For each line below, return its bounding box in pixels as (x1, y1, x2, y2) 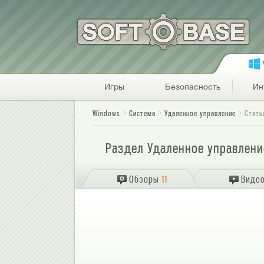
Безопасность (165, 82, 221, 91)
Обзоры (128, 173, 159, 185)
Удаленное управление (164, 109, 236, 118)
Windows (93, 109, 120, 118)
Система (129, 109, 156, 118)
